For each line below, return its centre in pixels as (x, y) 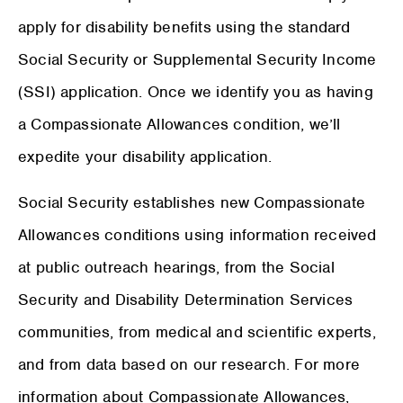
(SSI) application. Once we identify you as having (196, 92)
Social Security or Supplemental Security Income (197, 60)
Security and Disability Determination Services (186, 299)
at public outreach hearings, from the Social (176, 267)
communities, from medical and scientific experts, (197, 331)
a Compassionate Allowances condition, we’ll (179, 125)
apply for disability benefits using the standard (184, 27)
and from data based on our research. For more (189, 364)
